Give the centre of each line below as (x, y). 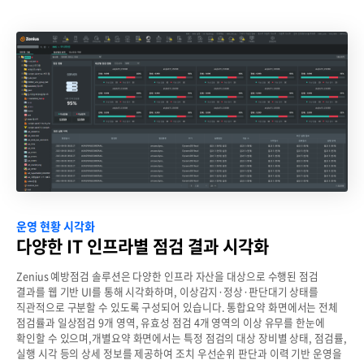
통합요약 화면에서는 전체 (282, 307)
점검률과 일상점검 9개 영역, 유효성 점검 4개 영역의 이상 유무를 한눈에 (171, 323)
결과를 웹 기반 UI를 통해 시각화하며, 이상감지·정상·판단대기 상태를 (168, 292)
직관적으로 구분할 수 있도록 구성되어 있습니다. (121, 307)
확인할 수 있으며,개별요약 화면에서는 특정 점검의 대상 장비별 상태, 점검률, (182, 338)
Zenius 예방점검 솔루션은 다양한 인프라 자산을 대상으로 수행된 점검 (167, 276)
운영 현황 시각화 (56, 225)
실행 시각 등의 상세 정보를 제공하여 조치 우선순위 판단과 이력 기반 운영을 (179, 353)
